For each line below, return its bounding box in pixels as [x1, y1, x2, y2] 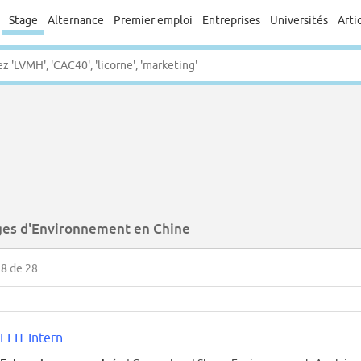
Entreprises [202, 14, 260, 27]
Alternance [48, 14, 104, 27]
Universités [270, 14, 328, 27]
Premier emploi [114, 14, 193, 27]
